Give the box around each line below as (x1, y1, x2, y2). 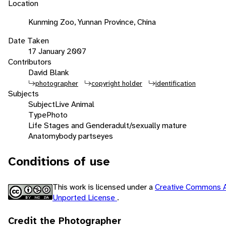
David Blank (28, 67, 69, 78)
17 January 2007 (28, 45, 86, 56)
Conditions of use (8, 153, 110, 169)
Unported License (52, 192, 117, 203)
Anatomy (28, 130, 59, 141)
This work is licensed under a (52, 181, 155, 192)
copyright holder (91, 78, 142, 88)
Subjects (8, 88, 39, 99)
